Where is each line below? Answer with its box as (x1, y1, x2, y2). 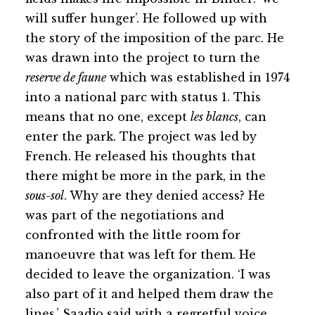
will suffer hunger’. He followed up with (25, 11, 267, 25)
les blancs (191, 109, 238, 124)
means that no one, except (25, 109, 191, 124)
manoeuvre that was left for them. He (25, 247, 256, 262)
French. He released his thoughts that (25, 148, 256, 163)
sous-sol (25, 188, 64, 202)
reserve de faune (25, 70, 106, 84)
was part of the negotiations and (25, 207, 224, 222)
